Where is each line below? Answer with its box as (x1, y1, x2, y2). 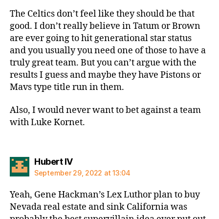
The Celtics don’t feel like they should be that (10, 8, 195, 20)
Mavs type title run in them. (10, 81, 124, 93)
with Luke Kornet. (10, 117, 85, 128)
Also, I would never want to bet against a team (10, 105, 201, 116)
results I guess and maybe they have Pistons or (10, 69, 201, 81)
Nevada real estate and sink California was (10, 201, 187, 213)
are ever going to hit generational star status (10, 32, 192, 44)
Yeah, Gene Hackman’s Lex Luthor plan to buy (10, 189, 200, 200)
